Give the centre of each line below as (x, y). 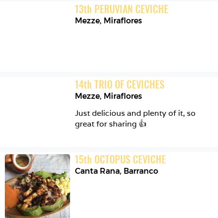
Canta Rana (98, 171)
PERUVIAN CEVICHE (132, 9)
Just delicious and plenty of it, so (136, 113)
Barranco (141, 171)
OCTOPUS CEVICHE (130, 159)
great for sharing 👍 (111, 124)
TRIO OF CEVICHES (130, 84)
